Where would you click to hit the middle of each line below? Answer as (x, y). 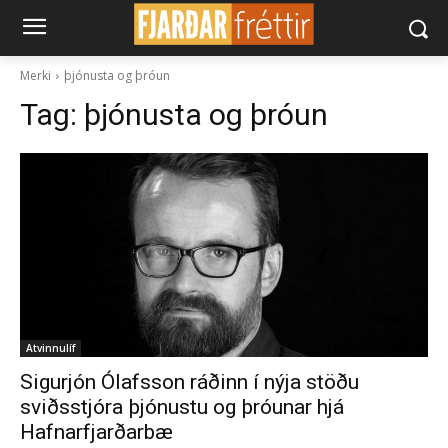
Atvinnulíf (50, 348)
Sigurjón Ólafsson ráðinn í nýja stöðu (189, 382)
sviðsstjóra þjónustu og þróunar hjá (182, 407)
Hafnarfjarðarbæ (96, 432)
